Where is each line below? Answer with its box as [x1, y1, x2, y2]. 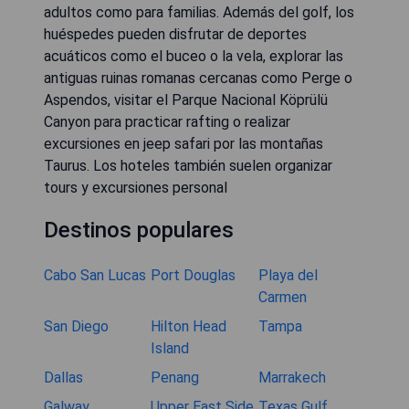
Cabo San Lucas [44, 267, 146, 285]
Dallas [44, 369, 83, 387]
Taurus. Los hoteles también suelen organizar [44, 157, 332, 175]
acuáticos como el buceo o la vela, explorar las [44, 47, 343, 66]
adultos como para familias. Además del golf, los [44, 4, 354, 22]
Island [151, 340, 190, 358]
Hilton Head [151, 318, 227, 336]
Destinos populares [44, 217, 234, 244]
